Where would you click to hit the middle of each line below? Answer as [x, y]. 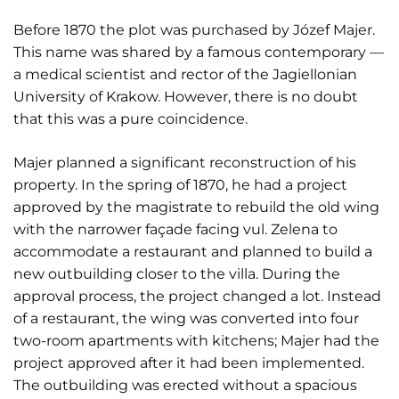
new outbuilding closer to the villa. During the [177, 274]
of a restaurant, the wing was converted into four [186, 318]
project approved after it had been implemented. [189, 363]
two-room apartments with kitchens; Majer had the [196, 341]
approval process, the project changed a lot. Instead [197, 296]
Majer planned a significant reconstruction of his [185, 163]
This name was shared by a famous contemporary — [199, 52]
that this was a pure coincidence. [130, 119]
